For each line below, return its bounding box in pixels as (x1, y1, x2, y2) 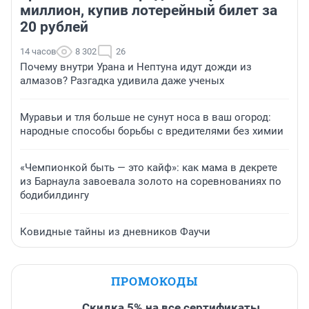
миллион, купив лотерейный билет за (20, 2, 277, 19)
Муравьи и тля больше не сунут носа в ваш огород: (20, 111, 271, 124)
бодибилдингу (20, 189, 89, 202)
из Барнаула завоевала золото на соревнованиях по (20, 175, 281, 188)
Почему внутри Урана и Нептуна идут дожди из (20, 61, 252, 74)
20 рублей (20, 19, 88, 36)
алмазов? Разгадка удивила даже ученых (20, 74, 224, 88)
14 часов (20, 46, 56, 57)
